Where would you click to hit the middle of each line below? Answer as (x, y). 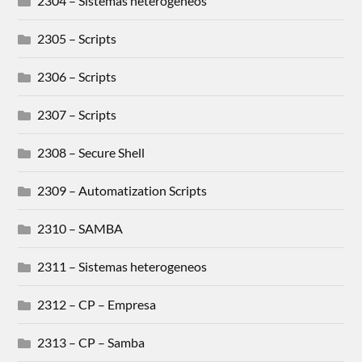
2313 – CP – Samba (91, 343)
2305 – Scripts (77, 39)
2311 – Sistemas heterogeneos (122, 267)
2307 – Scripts (77, 115)
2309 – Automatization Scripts (122, 191)
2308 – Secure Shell (91, 153)
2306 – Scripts (77, 77)
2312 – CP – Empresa (97, 305)
